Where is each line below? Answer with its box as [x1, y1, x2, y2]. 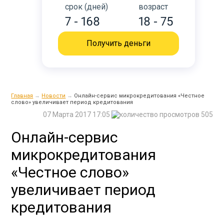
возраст [138, 2, 168, 11]
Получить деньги [86, 38, 150, 48]
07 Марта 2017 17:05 [42, 110, 111, 118]
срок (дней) [65, 2, 108, 11]
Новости [41, 92, 66, 99]
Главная [11, 92, 33, 99]
